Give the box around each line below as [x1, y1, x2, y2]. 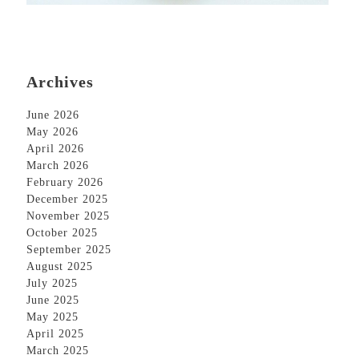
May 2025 [26, 310, 79, 323]
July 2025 [26, 276, 78, 289]
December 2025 [26, 192, 108, 205]
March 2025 [26, 344, 89, 357]
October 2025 [26, 226, 98, 239]
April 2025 [26, 327, 84, 340]
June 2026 [26, 108, 79, 121]
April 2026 [26, 142, 84, 155]
